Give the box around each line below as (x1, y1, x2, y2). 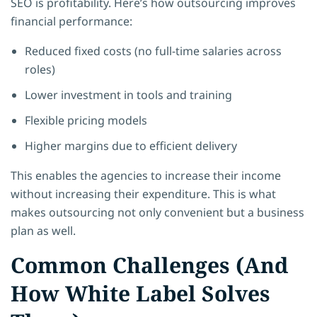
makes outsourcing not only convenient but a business (11, 204, 304, 220)
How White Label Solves (11, 278, 270, 308)
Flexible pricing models (25, 112, 147, 128)
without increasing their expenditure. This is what (11, 185, 276, 202)
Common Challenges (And (11, 250, 288, 279)
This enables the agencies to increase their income (11, 167, 281, 183)
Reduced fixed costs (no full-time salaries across (25, 42, 282, 59)
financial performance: (11, 13, 132, 29)
